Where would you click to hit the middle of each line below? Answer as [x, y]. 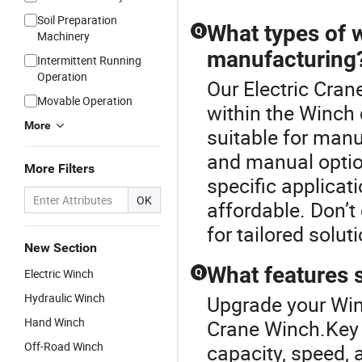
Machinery [63, 36]
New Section [61, 248]
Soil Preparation [77, 20]
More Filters [59, 168]
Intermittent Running [89, 60]
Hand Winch [55, 322]
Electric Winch [59, 274]
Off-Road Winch [64, 346]
